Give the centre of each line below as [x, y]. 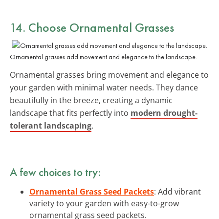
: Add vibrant [177, 191]
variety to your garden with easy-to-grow [104, 203]
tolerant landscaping [51, 125]
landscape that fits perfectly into [70, 113]
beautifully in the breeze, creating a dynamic [91, 100]
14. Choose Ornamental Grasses [92, 27]
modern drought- [164, 113]
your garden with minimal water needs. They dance [104, 87]
